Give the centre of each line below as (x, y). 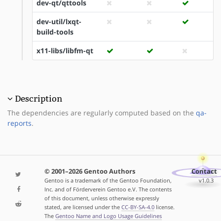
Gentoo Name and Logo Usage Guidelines (108, 216)
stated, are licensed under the (83, 207)
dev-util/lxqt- (59, 21)
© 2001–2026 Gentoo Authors (90, 172)
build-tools (55, 32)
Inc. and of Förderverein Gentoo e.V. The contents (108, 189)
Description (38, 98)
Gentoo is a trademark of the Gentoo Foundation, (108, 181)
